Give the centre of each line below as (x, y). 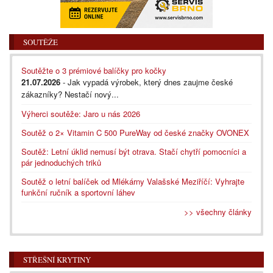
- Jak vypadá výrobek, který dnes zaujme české (147, 82)
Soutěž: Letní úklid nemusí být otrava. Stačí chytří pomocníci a (134, 152)
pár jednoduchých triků (61, 163)
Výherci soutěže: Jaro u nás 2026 (81, 114)
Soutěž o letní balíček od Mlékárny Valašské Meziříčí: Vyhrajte (133, 182)
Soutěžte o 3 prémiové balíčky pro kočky (94, 71)
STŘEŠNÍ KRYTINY (57, 260)
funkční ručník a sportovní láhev (78, 193)
